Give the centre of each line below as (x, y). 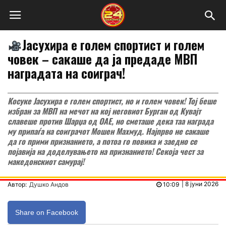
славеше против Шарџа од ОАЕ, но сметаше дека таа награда (110, 121)
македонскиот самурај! (46, 161)
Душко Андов (49, 184)
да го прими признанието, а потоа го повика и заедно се (102, 141)
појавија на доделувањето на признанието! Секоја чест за (105, 151)
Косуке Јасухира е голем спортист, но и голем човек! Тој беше (112, 101)
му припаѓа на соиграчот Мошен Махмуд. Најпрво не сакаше (108, 131)
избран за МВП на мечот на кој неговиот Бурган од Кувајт (104, 111)
